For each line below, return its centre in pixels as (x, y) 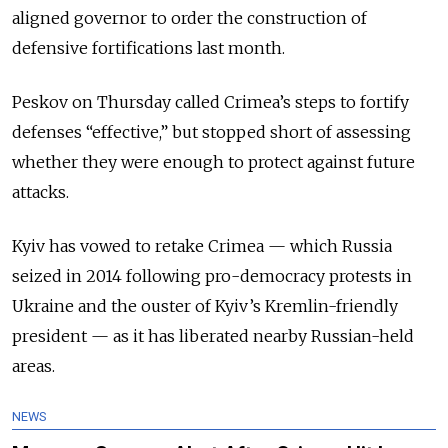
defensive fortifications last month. (148, 48)
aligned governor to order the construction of (189, 18)
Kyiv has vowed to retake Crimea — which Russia (202, 246)
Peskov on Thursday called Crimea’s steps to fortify (210, 102)
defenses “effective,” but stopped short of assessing (211, 132)
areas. (33, 366)
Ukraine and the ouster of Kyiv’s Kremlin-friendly (205, 306)
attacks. (40, 192)
